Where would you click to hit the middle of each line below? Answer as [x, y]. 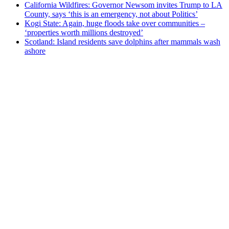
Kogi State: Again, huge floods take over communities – [115, 24]
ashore [35, 51]
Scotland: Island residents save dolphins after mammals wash [122, 42]
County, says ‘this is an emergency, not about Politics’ [111, 14]
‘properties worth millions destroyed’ [84, 33]
